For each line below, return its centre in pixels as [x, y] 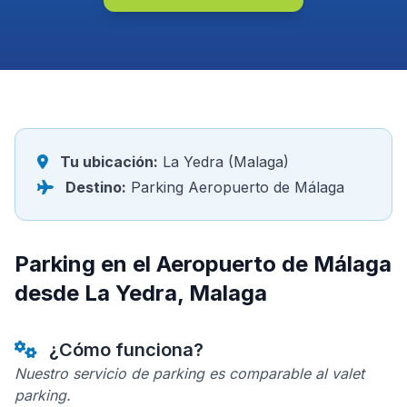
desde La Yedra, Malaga [141, 293]
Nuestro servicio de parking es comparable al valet [189, 373]
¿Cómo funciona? [124, 350]
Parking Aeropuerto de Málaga [235, 187]
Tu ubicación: [109, 162]
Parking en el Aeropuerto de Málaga [203, 264]
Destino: [96, 187]
